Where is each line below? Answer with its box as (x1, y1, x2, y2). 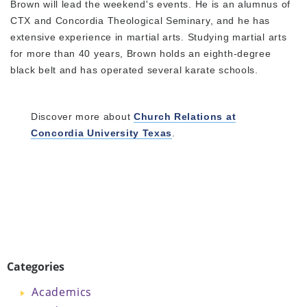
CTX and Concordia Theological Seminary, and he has (10, 14, 271, 26)
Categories (7, 258, 64, 274)
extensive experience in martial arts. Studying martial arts (10, 31, 287, 42)
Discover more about (31, 110, 134, 122)
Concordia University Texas (31, 127, 173, 138)
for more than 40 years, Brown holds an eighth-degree (10, 47, 271, 59)
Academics (32, 284, 93, 299)
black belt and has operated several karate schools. (10, 64, 258, 75)
